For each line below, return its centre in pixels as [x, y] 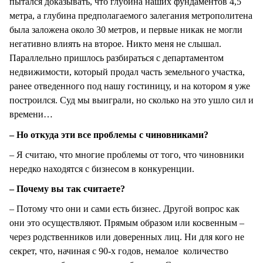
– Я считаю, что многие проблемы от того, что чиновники [127, 154]
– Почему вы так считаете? [67, 188]
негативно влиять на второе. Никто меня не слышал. [115, 44]
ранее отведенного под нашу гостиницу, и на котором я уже [130, 86]
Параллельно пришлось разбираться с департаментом [117, 58]
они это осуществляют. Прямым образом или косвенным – [127, 222]
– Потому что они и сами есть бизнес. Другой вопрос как [124, 208]
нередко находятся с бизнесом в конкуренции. [102, 168]
